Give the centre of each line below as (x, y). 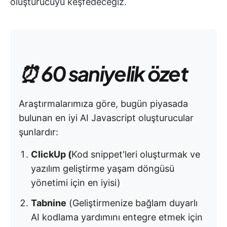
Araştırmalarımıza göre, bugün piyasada (103, 104)
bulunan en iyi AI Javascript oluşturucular (106, 118)
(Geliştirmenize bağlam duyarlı (132, 203)
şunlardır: (39, 132)
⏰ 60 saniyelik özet (104, 73)
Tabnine (49, 203)
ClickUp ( (51, 154)
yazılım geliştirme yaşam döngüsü (103, 168)
